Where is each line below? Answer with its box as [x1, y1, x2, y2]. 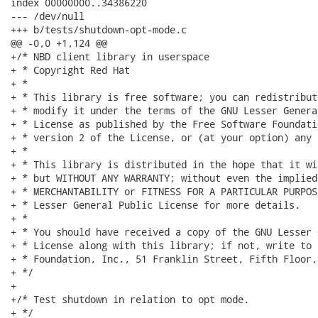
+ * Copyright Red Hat [11, 63, 130, 77]
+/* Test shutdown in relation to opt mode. [11, 292, 249, 306]
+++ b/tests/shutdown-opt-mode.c [11, 23, 187, 36]
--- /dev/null [11, 9, 84, 23]
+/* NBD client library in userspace [11, 50, 209, 63]
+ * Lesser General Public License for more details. [11, 198, 300, 212]
